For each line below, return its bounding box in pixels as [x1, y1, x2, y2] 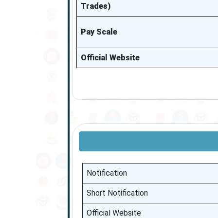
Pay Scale [80, 27, 117, 36]
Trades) [80, 1, 110, 11]
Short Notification [86, 188, 148, 198]
